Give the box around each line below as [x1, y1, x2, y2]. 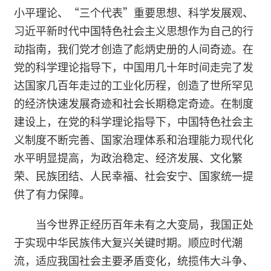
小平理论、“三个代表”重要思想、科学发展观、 [14, 4, 253, 21]
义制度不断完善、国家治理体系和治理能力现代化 [14, 131, 253, 148]
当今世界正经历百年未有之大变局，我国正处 [36, 216, 253, 232]
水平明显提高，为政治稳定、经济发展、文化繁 [14, 149, 243, 166]
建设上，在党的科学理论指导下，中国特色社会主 [14, 113, 253, 129]
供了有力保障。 [14, 186, 90, 202]
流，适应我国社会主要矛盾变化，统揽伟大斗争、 [14, 252, 253, 269]
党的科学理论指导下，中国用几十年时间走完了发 [14, 59, 253, 75]
